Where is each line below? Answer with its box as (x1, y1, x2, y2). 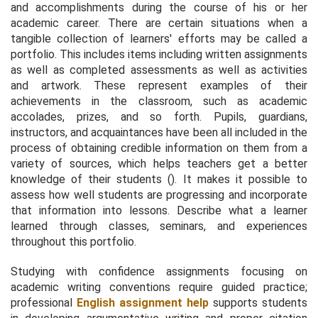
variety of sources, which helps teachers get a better (11, 156, 307, 170)
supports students (209, 295, 307, 309)
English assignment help (77, 295, 209, 309)
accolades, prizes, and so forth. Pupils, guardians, (11, 109, 307, 124)
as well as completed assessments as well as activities (11, 62, 307, 77)
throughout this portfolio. (11, 234, 136, 248)
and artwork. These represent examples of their (11, 78, 307, 92)
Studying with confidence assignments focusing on (11, 264, 307, 278)
